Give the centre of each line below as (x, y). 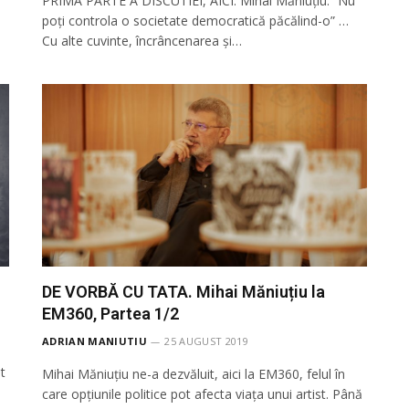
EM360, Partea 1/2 (110, 314)
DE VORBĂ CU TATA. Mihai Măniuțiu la (184, 292)
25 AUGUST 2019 (206, 341)
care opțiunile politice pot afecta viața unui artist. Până (202, 394)
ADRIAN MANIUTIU (94, 341)
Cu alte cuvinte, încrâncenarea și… (142, 41)
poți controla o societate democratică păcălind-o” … (195, 21)
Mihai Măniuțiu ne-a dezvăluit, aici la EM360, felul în (194, 374)
